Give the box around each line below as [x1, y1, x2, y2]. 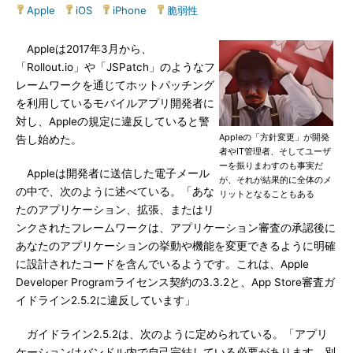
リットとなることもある [219, 188, 314, 199]
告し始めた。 [16, 133, 82, 146]
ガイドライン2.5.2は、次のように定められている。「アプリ [16, 328, 328, 340]
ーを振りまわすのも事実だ [219, 160, 323, 171]
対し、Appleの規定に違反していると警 [16, 115, 210, 128]
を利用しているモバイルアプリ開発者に [16, 97, 214, 110]
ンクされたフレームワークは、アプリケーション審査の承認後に [16, 221, 336, 234]
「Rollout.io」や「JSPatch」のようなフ [16, 61, 215, 73]
